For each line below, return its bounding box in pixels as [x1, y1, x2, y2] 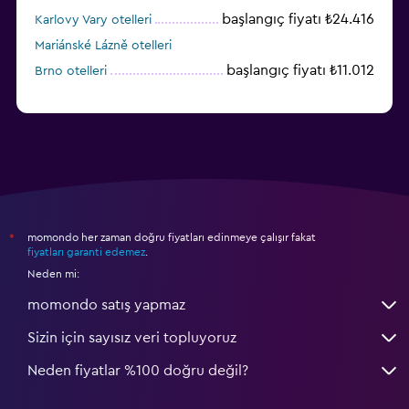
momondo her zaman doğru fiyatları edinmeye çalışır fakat [27, 231, 316, 243]
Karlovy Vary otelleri [35, 13, 152, 26]
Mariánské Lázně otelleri [35, 38, 172, 52]
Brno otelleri [35, 64, 107, 78]
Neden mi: [27, 267, 79, 279]
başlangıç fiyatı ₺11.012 [226, 62, 374, 78]
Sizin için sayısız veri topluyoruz [27, 330, 236, 345]
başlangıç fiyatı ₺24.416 [222, 11, 374, 26]
